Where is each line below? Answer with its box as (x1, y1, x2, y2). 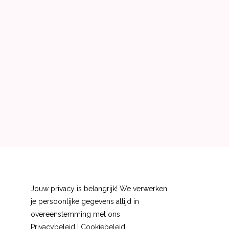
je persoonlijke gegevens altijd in (30, 197, 139, 206)
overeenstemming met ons (30, 210, 120, 219)
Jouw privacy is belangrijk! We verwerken (30, 185, 167, 193)
